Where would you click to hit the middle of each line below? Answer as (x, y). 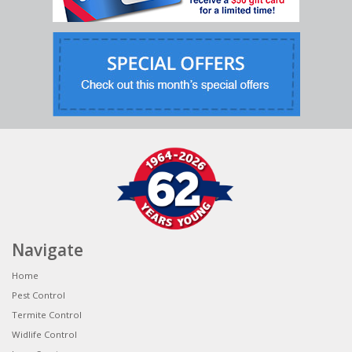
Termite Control (47, 314)
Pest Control (38, 295)
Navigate (48, 249)
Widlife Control (44, 334)
